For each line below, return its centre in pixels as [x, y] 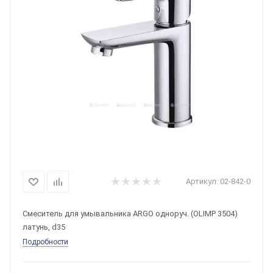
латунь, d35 [44, 227]
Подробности [45, 242]
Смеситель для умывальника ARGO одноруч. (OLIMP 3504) [130, 214]
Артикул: [202, 181]
